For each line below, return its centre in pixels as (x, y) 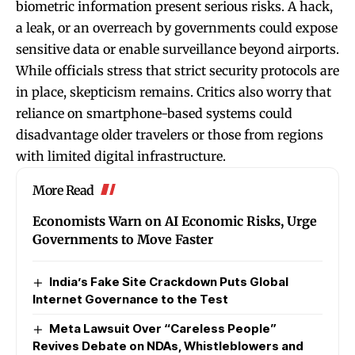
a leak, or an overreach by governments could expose (177, 27)
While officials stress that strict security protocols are (177, 70)
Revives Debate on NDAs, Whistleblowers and (168, 345)
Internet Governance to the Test (130, 299)
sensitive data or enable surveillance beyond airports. (177, 49)
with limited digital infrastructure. (121, 156)
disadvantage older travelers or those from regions (170, 134)
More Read (63, 190)
